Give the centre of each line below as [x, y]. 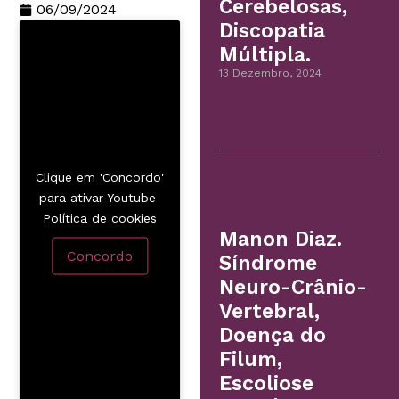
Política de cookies [100, 218]
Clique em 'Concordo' [100, 177]
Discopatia [273, 31]
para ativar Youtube [100, 197]
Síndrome [269, 264]
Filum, [251, 360]
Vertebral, [270, 312]
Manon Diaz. [281, 240]
